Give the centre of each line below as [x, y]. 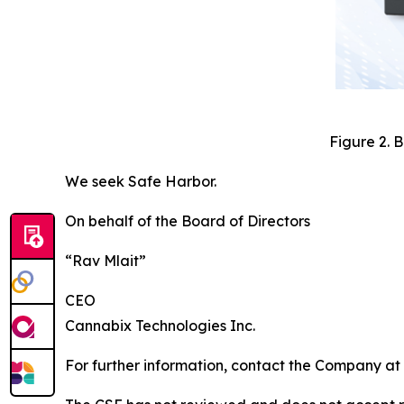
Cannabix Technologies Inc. [160, 326]
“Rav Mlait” [106, 261]
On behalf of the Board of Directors [188, 221]
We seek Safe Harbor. [141, 182]
